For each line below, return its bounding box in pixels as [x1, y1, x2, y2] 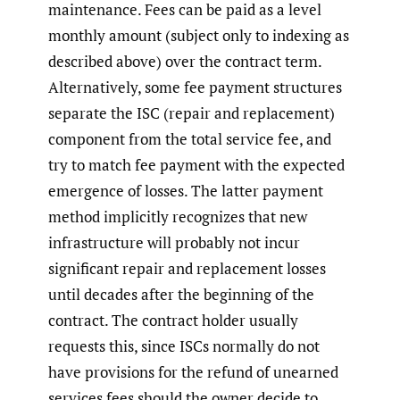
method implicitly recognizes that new [48, 206, 307, 228]
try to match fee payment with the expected [48, 154, 345, 176]
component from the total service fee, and [48, 129, 331, 150]
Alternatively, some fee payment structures [48, 77, 342, 98]
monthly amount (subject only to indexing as [48, 25, 349, 46]
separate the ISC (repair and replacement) [48, 103, 335, 124]
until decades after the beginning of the [48, 284, 314, 305]
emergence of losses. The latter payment [48, 180, 323, 202]
